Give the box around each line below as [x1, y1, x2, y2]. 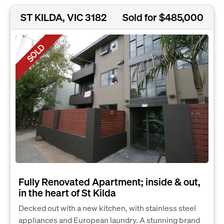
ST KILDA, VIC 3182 [20, 10, 106, 24]
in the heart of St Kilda [18, 186, 116, 199]
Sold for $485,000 [122, 10, 203, 24]
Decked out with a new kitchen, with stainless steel [18, 202, 196, 213]
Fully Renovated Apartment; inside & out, [18, 175, 200, 188]
